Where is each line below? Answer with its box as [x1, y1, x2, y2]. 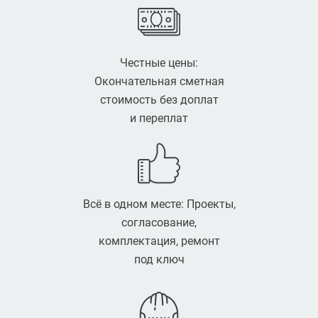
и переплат [130, 111, 188, 125]
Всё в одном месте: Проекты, [82, 197, 236, 211]
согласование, [121, 216, 197, 229]
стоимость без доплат [99, 93, 219, 106]
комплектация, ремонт [98, 234, 220, 248]
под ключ [133, 253, 185, 266]
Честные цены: [120, 56, 198, 70]
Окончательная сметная [94, 75, 224, 88]
